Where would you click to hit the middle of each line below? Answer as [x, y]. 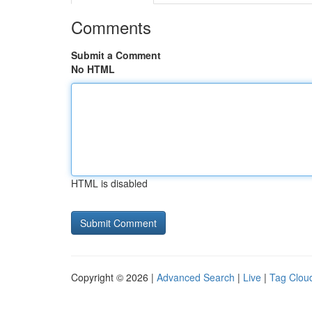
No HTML [93, 69]
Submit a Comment [116, 55]
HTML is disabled [109, 183]
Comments [111, 27]
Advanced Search [196, 277]
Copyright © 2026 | [114, 277]
